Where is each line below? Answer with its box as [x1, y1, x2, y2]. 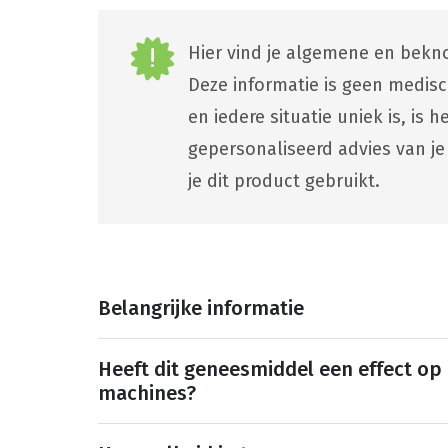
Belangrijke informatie [98, 295, 305, 320]
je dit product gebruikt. [188, 169, 381, 192]
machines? [98, 380, 197, 405]
